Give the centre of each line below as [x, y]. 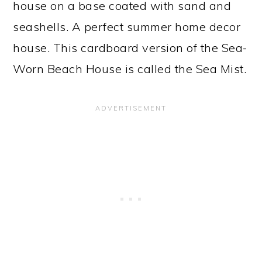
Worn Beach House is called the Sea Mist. [130, 69]
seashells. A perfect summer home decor [127, 27]
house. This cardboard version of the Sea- [130, 48]
